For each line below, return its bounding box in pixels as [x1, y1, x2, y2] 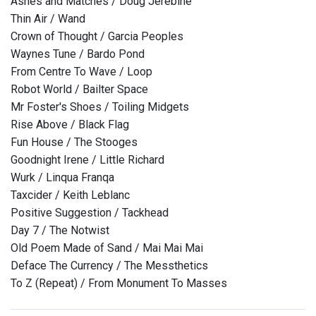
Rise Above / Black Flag [11, 118, 129, 132]
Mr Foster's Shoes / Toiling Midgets [11, 100, 189, 114]
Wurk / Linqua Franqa [11, 171, 114, 185]
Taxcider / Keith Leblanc [11, 188, 130, 202]
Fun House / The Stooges [11, 135, 138, 150]
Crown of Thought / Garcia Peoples [11, 30, 183, 44]
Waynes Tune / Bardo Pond [11, 47, 145, 61]
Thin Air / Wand [11, 12, 85, 26]
